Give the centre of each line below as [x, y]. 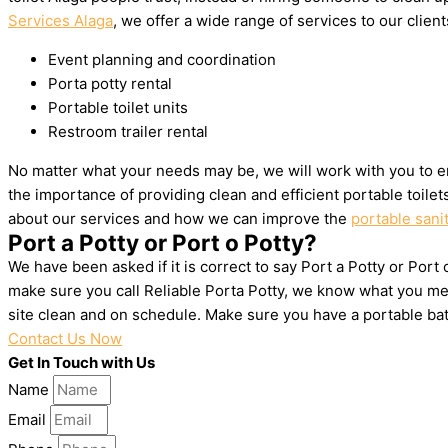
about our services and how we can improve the [179, 218]
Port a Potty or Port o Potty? [162, 242]
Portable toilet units [118, 107]
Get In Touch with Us [81, 362]
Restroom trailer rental [128, 131]
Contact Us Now [65, 338]
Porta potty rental [110, 83]
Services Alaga [60, 20]
